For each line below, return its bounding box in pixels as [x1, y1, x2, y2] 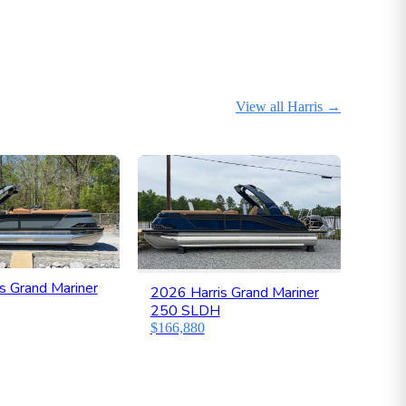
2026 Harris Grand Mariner [150, 283, 319, 304]
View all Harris [236, 99, 323, 115]
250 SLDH [150, 301, 220, 322]
